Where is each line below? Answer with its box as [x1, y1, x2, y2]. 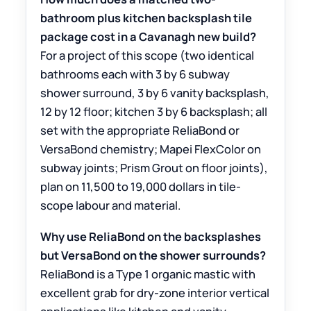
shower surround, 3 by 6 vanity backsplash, [40, 85, 270, 101]
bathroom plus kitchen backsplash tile [40, 10, 253, 26]
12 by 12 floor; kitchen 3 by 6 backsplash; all [40, 103, 268, 120]
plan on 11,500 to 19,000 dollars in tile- [40, 178, 242, 195]
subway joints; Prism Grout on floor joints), [40, 160, 269, 176]
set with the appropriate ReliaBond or [40, 122, 240, 139]
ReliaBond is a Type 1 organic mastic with [40, 266, 256, 283]
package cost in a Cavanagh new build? [40, 28, 257, 45]
